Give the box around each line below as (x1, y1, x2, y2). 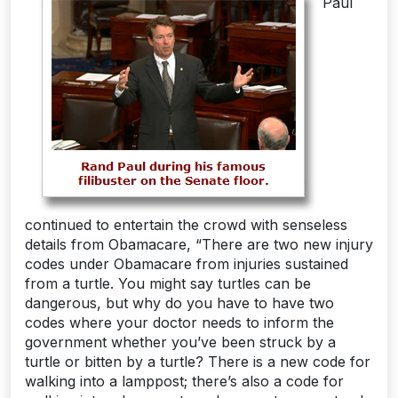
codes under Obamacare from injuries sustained (25, 255, 348, 274)
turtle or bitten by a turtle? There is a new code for (25, 353, 370, 371)
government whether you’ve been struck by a (25, 333, 336, 352)
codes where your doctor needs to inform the (25, 314, 334, 332)
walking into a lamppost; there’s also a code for (25, 372, 344, 391)
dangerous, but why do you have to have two (25, 294, 334, 313)
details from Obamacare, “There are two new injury (25, 235, 373, 254)
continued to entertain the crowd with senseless (25, 216, 347, 235)
